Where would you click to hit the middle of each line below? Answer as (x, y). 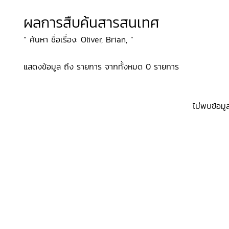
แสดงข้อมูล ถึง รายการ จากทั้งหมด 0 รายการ (101, 66)
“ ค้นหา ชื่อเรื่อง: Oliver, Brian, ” (78, 39)
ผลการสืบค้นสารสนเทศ (91, 22)
